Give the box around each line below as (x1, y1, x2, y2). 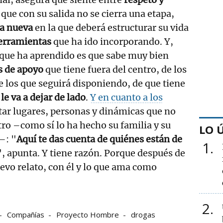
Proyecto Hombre (56, 209, 119, 220)
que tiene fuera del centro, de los (43, 63, 187, 75)
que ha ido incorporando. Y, (51, 35, 173, 47)
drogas (131, 209, 155, 220)
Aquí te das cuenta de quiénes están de (16, 133, 182, 145)
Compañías (7, 209, 44, 220)
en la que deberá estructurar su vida (33, 21, 189, 33)
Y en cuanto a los (90, 91, 163, 103)
